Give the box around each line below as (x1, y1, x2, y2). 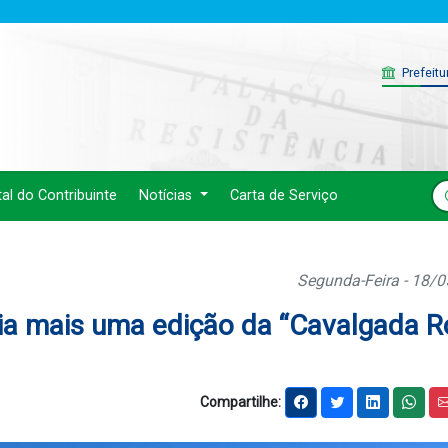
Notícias (139, 187, 197, 204)
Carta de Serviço (229, 187, 338, 204)
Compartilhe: (200, 393, 281, 410)
